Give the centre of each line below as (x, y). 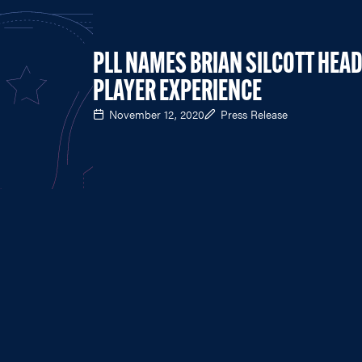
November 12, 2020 (157, 114)
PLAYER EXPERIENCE (177, 93)
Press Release (254, 114)
